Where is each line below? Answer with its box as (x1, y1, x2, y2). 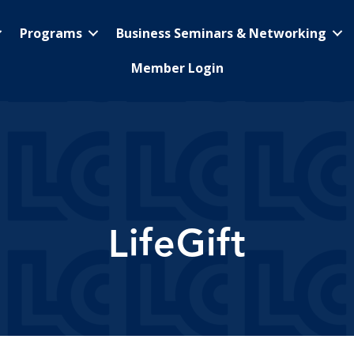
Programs (20, 24, 82, 42)
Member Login (131, 59, 224, 77)
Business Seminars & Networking (116, 24, 326, 42)
